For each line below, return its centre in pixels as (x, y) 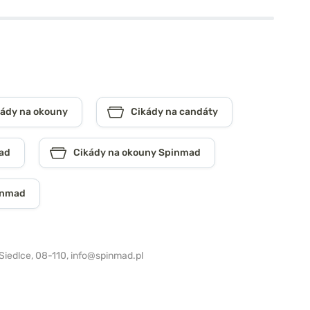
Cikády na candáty (174, 112)
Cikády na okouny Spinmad (137, 153)
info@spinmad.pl (107, 256)
